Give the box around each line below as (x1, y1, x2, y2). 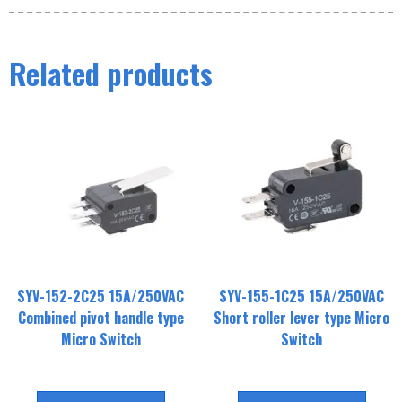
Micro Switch (60, 328, 141, 351)
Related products (9, 52, 213, 95)
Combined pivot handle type (17, 307, 184, 329)
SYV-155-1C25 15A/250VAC (219, 285, 384, 308)
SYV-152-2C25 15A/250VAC (17, 285, 184, 308)
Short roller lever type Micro (214, 307, 389, 329)
